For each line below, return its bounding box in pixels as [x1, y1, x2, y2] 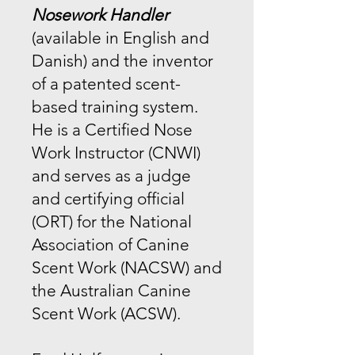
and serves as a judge [32, 165, 191, 185]
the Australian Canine [32, 280, 191, 300]
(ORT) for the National [32, 211, 192, 231]
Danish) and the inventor [32, 50, 213, 71]
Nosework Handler [32, 4, 169, 25]
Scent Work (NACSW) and [32, 257, 222, 277]
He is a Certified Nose [32, 119, 193, 139]
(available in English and [32, 27, 209, 48]
